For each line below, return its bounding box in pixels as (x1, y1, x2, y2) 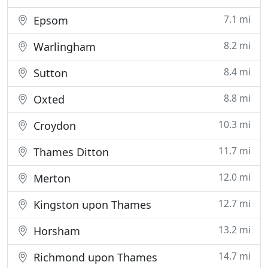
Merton (31, 171, 71, 185)
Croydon (31, 118, 76, 133)
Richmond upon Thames (31, 250, 157, 264)
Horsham (31, 224, 80, 238)
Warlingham (31, 39, 96, 54)
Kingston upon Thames (31, 197, 151, 212)
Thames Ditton (31, 145, 109, 159)
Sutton (31, 66, 68, 80)
